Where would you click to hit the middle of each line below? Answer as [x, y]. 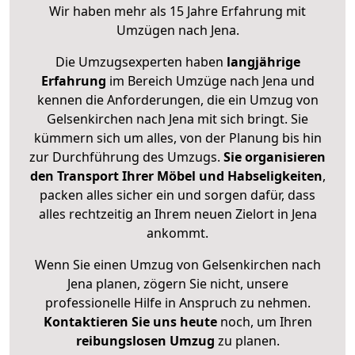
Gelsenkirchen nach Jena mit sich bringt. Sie [177, 119]
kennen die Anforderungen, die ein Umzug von [177, 100]
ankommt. [177, 233]
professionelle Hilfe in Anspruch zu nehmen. [177, 303]
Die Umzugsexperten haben [141, 62]
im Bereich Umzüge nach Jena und [210, 81]
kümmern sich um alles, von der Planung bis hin [177, 138]
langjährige [263, 62]
